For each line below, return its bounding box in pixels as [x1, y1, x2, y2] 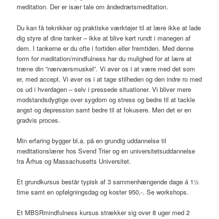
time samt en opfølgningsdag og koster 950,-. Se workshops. [17, 187, 189, 197]
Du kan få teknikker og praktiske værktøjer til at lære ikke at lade [17, 22, 201, 32]
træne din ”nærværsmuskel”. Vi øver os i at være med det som [17, 64, 196, 73]
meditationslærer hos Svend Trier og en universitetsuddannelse [17, 146, 196, 155]
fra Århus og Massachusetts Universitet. [17, 156, 131, 166]
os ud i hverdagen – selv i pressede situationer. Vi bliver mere [17, 84, 192, 94]
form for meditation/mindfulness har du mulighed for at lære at [17, 53, 192, 63]
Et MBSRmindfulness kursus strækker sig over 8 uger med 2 [17, 207, 190, 217]
